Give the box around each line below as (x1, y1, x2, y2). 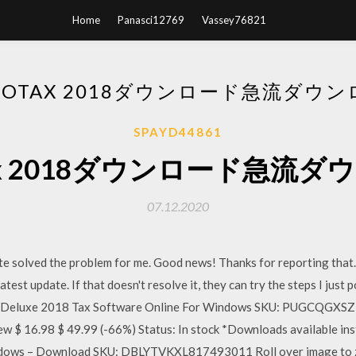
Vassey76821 (202, 14, 266, 26)
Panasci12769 (118, 14, 184, 26)
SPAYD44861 (133, 125, 222, 139)
